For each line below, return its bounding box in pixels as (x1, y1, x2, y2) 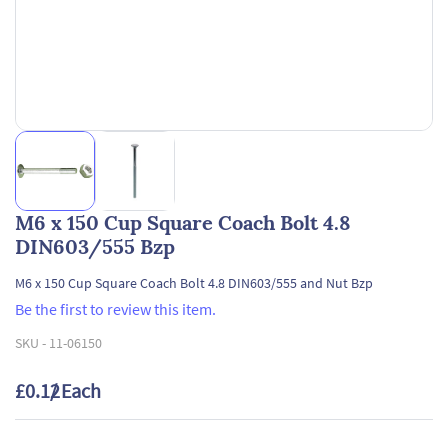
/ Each (50, 378, 101, 403)
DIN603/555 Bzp (15, 234, 175, 259)
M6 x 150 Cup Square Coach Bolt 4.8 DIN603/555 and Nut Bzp (15, 274, 373, 292)
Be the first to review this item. (15, 299, 216, 319)
